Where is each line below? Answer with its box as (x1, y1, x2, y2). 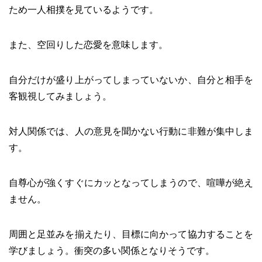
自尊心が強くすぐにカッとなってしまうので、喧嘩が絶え (9, 177, 253, 188)
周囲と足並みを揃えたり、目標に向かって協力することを (9, 229, 253, 239)
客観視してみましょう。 (9, 91, 112, 101)
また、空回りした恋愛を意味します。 (9, 39, 168, 50)
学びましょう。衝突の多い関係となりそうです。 (9, 245, 215, 256)
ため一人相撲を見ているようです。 (9, 4, 158, 15)
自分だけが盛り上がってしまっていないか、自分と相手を (9, 74, 253, 85)
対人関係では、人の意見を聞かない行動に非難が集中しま (9, 126, 253, 136)
